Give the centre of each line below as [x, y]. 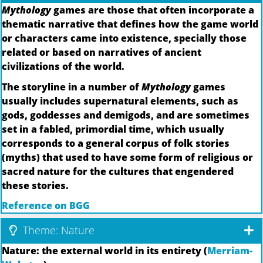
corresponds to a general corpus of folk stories [116, 143]
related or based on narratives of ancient [102, 53]
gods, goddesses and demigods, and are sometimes [126, 115]
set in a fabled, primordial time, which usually [113, 129]
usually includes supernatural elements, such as [120, 101]
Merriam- [230, 251]
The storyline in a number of [72, 87]
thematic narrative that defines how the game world [130, 24]
